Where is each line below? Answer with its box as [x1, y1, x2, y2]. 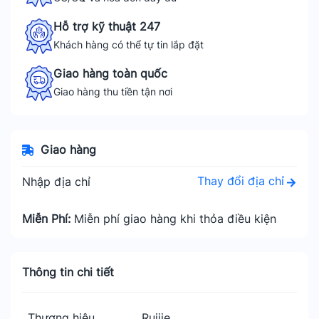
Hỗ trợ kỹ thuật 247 [53, 19, 160, 33]
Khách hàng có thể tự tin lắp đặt [53, 38, 204, 51]
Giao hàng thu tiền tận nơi [53, 85, 172, 98]
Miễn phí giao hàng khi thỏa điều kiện [74, 211, 276, 226]
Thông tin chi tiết [22, 265, 114, 279]
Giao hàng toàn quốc [53, 66, 167, 80]
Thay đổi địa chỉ [197, 174, 284, 188]
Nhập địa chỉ [22, 174, 90, 189]
